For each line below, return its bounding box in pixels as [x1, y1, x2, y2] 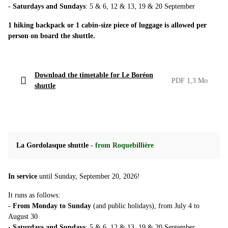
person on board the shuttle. [8, 32, 95, 40]
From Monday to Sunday [13, 202, 91, 210]
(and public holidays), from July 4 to [91, 202, 199, 210]
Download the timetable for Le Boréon [35, 71, 153, 79]
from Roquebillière [95, 141, 154, 150]
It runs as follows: [8, 191, 60, 199]
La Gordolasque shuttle [16, 141, 89, 150]
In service [8, 173, 37, 181]
